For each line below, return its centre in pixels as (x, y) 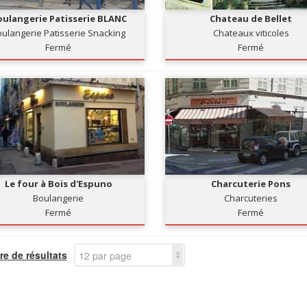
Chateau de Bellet (251, 19)
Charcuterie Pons (251, 184)
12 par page (105, 256)
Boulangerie (59, 198)
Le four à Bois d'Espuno (58, 184)
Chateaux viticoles (251, 33)
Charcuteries (251, 198)
